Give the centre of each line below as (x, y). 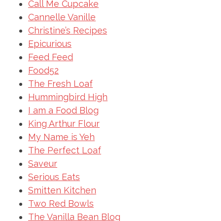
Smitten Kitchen (62, 190)
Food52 (43, 70)
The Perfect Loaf (65, 150)
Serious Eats (54, 177)
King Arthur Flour (64, 123)
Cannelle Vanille (62, 17)
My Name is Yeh (61, 137)
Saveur (43, 163)
